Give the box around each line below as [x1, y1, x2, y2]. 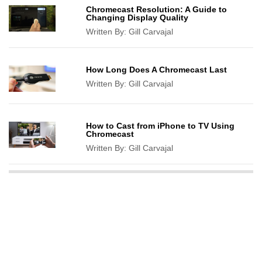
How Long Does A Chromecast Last [86, 65, 227, 75]
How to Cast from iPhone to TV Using [86, 121, 235, 131]
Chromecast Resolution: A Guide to [86, 5, 227, 15]
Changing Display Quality [86, 13, 189, 23]
